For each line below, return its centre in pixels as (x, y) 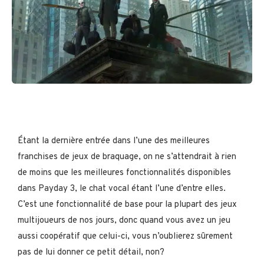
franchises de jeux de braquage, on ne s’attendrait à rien (127, 157)
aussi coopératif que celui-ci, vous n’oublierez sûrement (125, 236)
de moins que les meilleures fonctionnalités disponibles (124, 173)
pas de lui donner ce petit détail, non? (91, 252)
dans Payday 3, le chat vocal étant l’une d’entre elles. (122, 189)
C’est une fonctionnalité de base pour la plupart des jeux (127, 204)
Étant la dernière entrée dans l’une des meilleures (114, 141)
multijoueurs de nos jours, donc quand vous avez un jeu (124, 220)
